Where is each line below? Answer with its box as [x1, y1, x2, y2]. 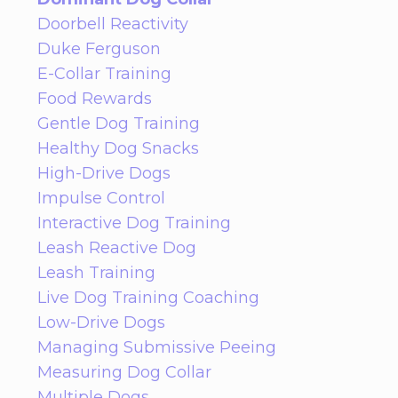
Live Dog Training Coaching [37, 287, 259, 307]
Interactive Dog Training [37, 212, 231, 233]
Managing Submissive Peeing [37, 337, 276, 357]
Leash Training [37, 262, 155, 283]
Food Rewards [37, 88, 152, 108]
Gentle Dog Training [37, 113, 200, 133]
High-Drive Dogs [37, 163, 171, 183]
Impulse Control [37, 187, 165, 208]
